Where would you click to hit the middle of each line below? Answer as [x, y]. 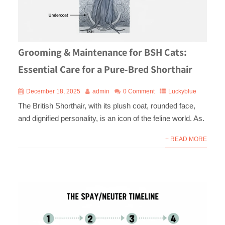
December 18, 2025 [53, 91]
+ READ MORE [186, 139]
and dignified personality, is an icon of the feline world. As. [111, 118]
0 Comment [139, 91]
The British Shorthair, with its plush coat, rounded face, [106, 105]
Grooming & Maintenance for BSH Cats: [102, 52]
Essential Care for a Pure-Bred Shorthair [105, 69]
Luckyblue [182, 91]
